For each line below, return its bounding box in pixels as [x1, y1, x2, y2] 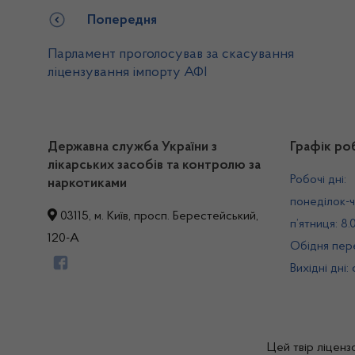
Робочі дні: [290, 174, 346, 186]
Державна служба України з [48, 140, 217, 155]
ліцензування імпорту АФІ [48, 65, 207, 80]
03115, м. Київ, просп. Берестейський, [57, 210, 258, 223]
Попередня [87, 13, 157, 28]
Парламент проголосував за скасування [48, 47, 294, 62]
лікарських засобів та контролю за [48, 158, 261, 173]
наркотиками [48, 177, 127, 191]
